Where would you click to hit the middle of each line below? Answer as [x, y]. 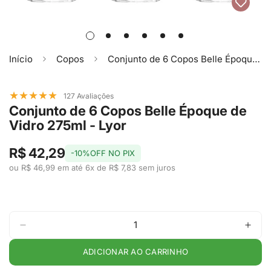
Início [21, 59]
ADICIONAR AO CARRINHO [135, 252]
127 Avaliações [89, 96]
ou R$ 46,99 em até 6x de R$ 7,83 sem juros [92, 167]
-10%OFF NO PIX [103, 153]
